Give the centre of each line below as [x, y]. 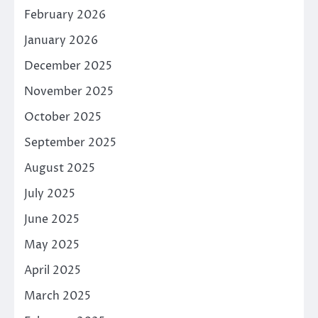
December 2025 [68, 66]
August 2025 [60, 169]
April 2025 [53, 271]
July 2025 [50, 194]
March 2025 [57, 296]
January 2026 [61, 41]
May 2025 [52, 245]
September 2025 [70, 143]
